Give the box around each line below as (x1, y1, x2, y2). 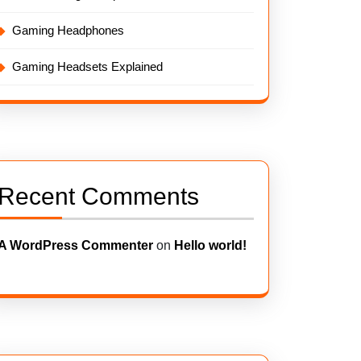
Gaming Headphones (12, 23, 124, 37)
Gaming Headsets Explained (12, 60, 163, 73)
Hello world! (174, 239, 247, 252)
